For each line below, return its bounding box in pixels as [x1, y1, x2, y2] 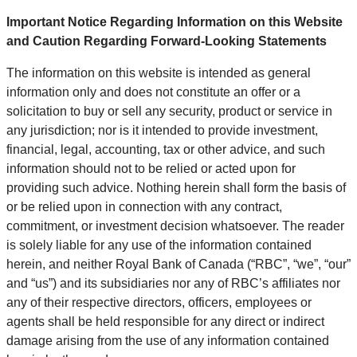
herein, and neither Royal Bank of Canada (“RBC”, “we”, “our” [6, 257, 351, 271]
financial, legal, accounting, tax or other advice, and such [6, 143, 325, 156]
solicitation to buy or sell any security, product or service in [6, 104, 332, 118]
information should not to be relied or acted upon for [6, 162, 296, 175]
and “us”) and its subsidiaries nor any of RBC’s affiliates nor [6, 277, 340, 290]
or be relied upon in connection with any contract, [6, 200, 282, 214]
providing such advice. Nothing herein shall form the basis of [6, 181, 346, 194]
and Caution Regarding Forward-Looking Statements [6, 34, 327, 48]
